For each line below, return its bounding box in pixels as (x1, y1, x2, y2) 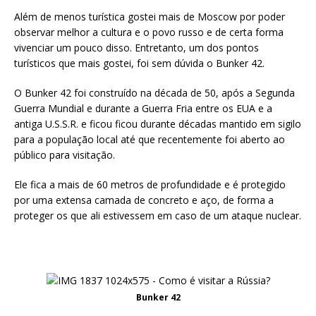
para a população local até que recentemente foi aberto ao (14, 133, 285, 147)
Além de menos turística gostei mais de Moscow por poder (14, 10, 285, 24)
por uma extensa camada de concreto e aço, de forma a (14, 193, 274, 207)
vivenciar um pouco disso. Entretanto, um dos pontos (14, 41, 259, 55)
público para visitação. (14, 148, 115, 162)
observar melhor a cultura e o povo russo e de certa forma (14, 25, 284, 39)
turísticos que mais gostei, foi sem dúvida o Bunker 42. (14, 56, 265, 71)
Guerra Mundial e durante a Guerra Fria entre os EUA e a (14, 102, 272, 116)
